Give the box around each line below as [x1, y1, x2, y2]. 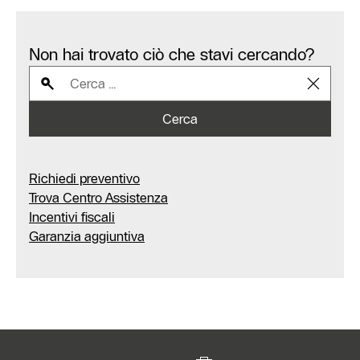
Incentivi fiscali [29, 209, 115, 226]
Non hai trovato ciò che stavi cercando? [29, 45, 314, 65]
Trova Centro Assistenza [29, 190, 168, 207]
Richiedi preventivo [29, 170, 140, 187]
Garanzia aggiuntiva [29, 228, 145, 245]
